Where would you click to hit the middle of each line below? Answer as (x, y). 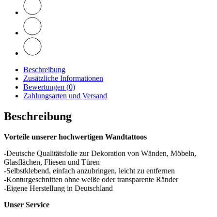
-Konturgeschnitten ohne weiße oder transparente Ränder (91, 179)
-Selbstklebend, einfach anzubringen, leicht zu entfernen (89, 170)
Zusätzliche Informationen (63, 78)
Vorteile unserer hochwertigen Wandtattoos (75, 137)
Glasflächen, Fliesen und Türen (52, 162)
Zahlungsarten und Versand (65, 96)
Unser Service (27, 204)
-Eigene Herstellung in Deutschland (58, 188)
